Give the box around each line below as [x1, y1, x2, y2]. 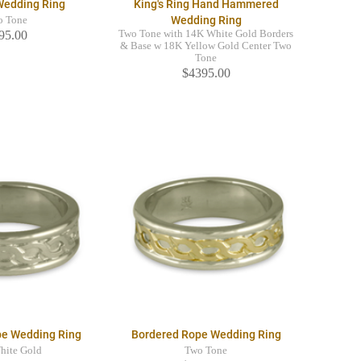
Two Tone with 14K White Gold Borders [118, 28, 294, 40]
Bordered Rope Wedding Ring [131, 328, 281, 342]
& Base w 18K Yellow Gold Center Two [120, 40, 293, 52]
